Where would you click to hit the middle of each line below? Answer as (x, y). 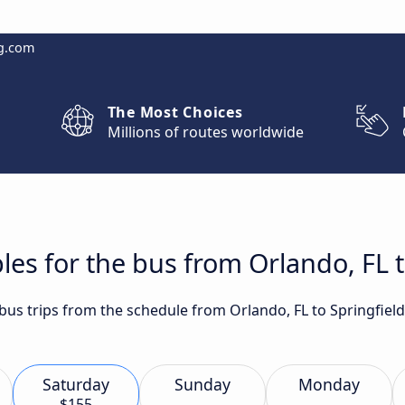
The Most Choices (175, 112)
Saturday (76, 384)
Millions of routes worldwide (205, 132)
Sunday (202, 384)
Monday (329, 384)
